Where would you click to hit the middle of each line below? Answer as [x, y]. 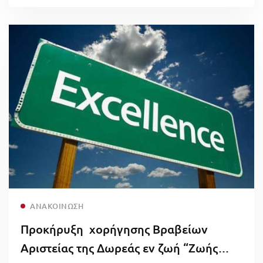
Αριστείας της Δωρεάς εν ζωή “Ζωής [119, 247]
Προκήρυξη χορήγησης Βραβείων [114, 229]
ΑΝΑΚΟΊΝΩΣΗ [57, 206]
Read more [125, 200]
